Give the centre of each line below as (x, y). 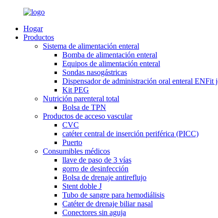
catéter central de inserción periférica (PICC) (130, 134)
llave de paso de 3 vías (97, 160)
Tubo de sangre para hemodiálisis (113, 195)
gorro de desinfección (95, 169)
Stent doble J (82, 186)
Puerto (72, 142)
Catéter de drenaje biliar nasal (108, 204)
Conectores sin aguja (94, 212)
